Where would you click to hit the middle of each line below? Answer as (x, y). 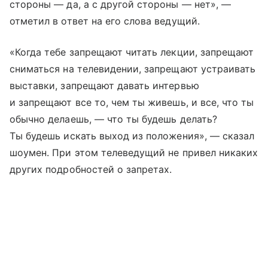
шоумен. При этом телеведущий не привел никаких (134, 153)
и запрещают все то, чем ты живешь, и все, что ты (132, 103)
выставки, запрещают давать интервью (104, 86)
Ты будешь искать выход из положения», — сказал (132, 136)
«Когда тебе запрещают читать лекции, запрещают (132, 52)
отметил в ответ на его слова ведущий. (105, 21)
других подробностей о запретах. (91, 170)
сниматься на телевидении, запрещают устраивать (133, 69)
